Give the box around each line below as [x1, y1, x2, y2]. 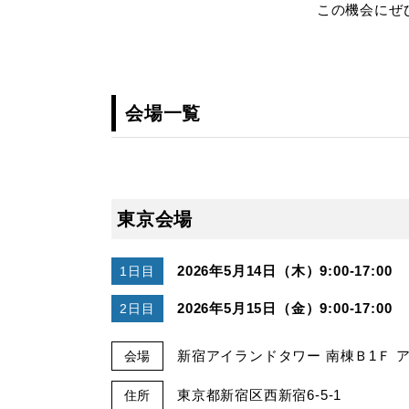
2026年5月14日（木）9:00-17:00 [177, 262, 393, 278]
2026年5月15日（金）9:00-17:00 [177, 299, 393, 316]
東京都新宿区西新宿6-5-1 [177, 386, 342, 403]
